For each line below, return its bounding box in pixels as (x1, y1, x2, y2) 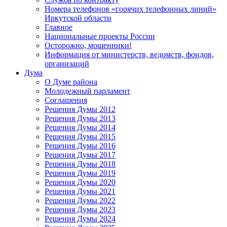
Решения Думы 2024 (45, 214, 116, 223)
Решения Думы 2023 (45, 205, 116, 214)
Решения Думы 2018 (45, 159, 116, 168)
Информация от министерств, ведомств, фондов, (45, 50, 214, 59)
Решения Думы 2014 (45, 123, 116, 132)
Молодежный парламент (45, 86, 130, 95)
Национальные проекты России (45, 31, 155, 41)
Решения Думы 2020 (45, 177, 116, 186)
